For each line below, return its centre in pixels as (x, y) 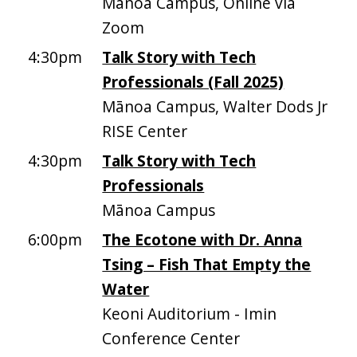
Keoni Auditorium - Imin (190, 314)
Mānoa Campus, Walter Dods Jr (215, 107)
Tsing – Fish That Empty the (207, 265)
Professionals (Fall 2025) (193, 82)
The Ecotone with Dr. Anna (202, 240)
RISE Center (145, 131)
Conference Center (171, 339)
